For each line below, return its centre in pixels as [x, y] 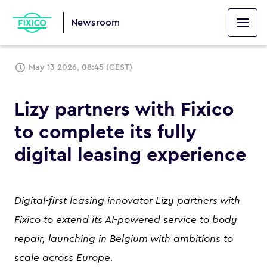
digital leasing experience [130, 155]
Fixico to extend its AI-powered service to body [126, 220]
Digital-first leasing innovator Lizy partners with [127, 201]
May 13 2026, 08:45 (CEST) [80, 67]
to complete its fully [105, 132]
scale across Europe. [64, 258]
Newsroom [95, 23]
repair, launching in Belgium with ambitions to [124, 239]
